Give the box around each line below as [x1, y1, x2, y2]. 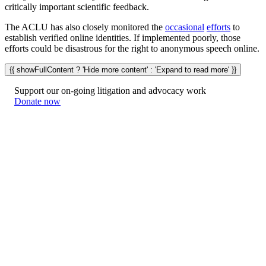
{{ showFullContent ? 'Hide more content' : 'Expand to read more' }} [9, 65, 236, 74]
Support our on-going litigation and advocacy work [14, 85, 206, 96]
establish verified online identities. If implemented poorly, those [5, 33, 240, 43]
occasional [165, 22, 204, 32]
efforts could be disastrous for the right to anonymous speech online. [5, 43, 259, 53]
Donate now [14, 96, 61, 106]
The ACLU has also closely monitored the [5, 22, 165, 32]
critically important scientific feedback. [5, 2, 149, 12]
